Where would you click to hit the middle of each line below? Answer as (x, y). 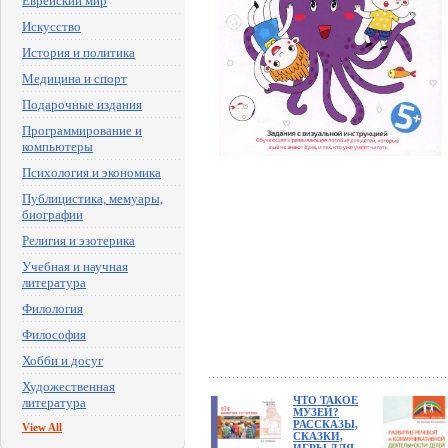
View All (42, 427)
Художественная (68, 386)
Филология (52, 308)
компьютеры (57, 146)
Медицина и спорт (74, 78)
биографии (52, 214)
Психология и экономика (91, 172)
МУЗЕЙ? (316, 412)
